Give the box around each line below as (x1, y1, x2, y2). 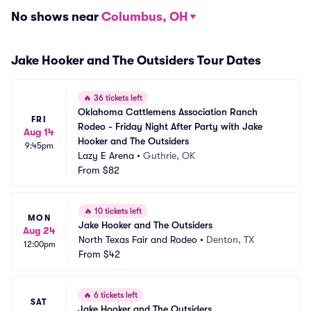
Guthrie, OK (143, 150, 195, 161)
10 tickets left (92, 206, 142, 216)
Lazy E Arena (78, 150, 134, 161)
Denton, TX (206, 234, 254, 245)
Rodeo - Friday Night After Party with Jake (78, 121, 262, 132)
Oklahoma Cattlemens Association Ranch (78, 106, 258, 117)
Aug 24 (23, 225, 56, 236)
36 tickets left (92, 93, 142, 103)
